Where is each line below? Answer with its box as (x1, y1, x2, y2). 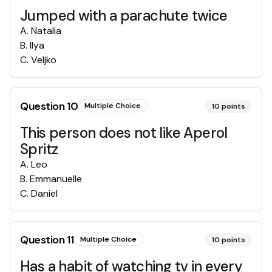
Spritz (20, 140, 58, 158)
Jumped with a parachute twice (20, 6, 228, 25)
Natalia (31, 24, 61, 37)
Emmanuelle (30, 172, 82, 185)
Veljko (31, 53, 56, 66)
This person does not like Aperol (20, 123, 228, 142)
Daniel (31, 187, 58, 200)
